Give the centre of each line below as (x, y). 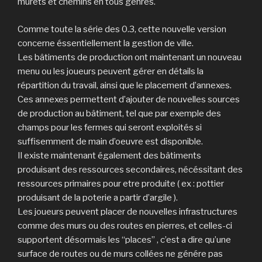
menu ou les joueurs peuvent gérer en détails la (111, 71)
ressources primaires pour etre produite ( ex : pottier (121, 183)
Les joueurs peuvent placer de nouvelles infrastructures (127, 211)
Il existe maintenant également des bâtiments (109, 155)
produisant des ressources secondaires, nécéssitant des (130, 169)
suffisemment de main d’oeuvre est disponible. (110, 141)
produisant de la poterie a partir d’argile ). (98, 197)
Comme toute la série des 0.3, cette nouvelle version (122, 29)
